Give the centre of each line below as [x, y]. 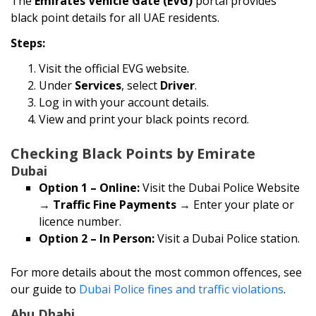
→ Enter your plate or [235, 205]
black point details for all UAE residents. [115, 18]
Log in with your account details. [124, 103]
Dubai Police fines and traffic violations [180, 290]
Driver [177, 86]
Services [98, 86]
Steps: [28, 43]
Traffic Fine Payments [115, 205]
